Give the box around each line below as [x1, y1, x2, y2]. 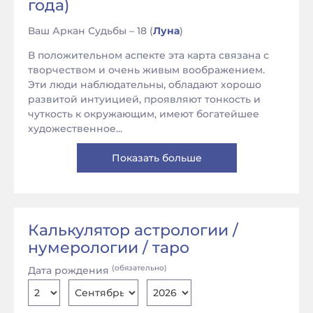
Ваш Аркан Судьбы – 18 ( [28, 24, 153, 37]
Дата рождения [28, 264, 112, 277]
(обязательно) [112, 263, 167, 272]
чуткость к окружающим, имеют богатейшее [28, 108, 259, 120]
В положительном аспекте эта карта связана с [28, 49, 269, 61]
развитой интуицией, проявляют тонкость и [28, 93, 261, 105]
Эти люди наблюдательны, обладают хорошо [28, 78, 261, 91]
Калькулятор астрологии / [28, 221, 238, 240]
